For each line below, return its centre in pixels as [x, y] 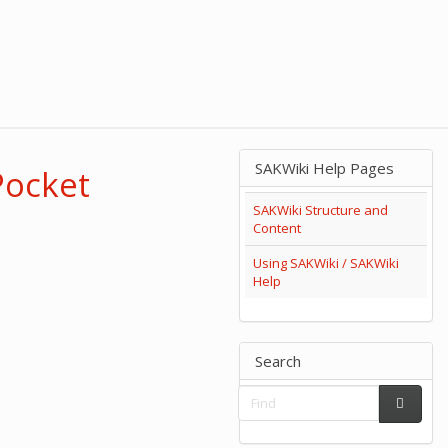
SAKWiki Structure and [320, 210]
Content [277, 228]
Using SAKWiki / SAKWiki [326, 263]
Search [278, 361]
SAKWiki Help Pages [324, 168]
